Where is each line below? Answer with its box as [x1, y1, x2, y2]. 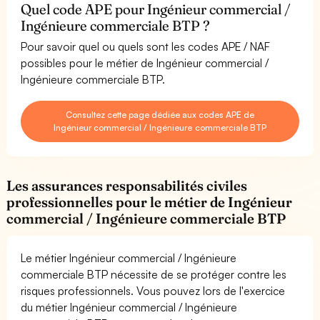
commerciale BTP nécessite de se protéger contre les [21, 266, 287, 281]
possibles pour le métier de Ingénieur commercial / [21, 55, 269, 70]
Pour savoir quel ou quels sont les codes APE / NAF [21, 39, 271, 54]
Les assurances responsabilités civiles [6, 176, 248, 194]
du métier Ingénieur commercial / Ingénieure [21, 299, 238, 314]
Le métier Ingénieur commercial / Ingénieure [21, 250, 237, 265]
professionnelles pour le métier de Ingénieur [6, 193, 293, 211]
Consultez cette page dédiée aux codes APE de [65, 109, 255, 120]
